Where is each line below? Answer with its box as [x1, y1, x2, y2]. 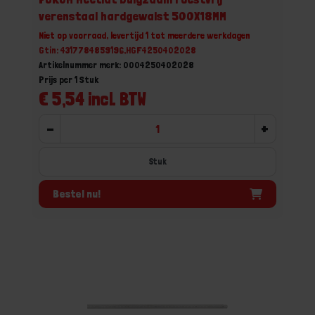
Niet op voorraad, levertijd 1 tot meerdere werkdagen [39, 30, 250, 41]
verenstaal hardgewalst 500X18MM [39, 8, 226, 23]
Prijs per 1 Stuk [39, 74, 98, 85]
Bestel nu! [53, 186, 101, 200]
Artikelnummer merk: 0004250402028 [39, 59, 194, 70]
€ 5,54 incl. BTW [39, 88, 146, 110]
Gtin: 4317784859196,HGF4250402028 [39, 44, 196, 56]
